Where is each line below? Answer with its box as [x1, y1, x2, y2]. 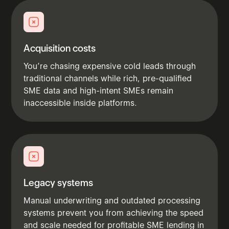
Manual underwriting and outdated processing [24, 195, 201, 205]
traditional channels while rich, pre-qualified [24, 73, 192, 83]
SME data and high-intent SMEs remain [24, 85, 174, 96]
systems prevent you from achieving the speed [24, 208, 204, 218]
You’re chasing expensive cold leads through [24, 61, 196, 71]
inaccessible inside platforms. [24, 98, 138, 108]
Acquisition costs [24, 42, 96, 54]
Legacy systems [24, 176, 94, 189]
